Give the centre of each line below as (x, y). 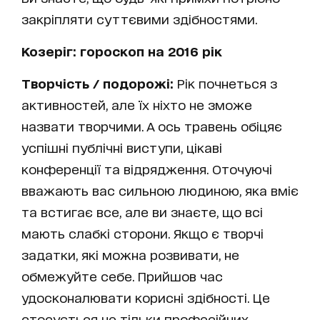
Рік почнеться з (225, 83)
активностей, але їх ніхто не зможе (137, 105)
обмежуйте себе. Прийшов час (122, 276)
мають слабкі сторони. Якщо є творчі (142, 233)
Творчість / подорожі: (97, 83)
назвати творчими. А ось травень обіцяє (152, 126)
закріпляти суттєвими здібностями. (143, 19)
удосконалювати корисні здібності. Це (146, 297)
